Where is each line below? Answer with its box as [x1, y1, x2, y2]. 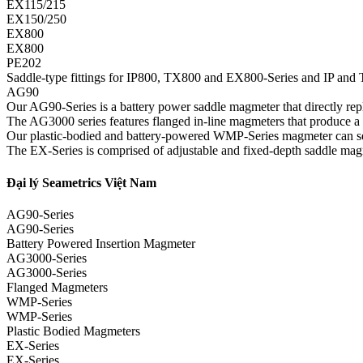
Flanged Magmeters [6, 280, 108, 294]
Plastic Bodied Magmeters [6, 323, 140, 338]
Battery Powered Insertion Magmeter [6, 236, 195, 250]
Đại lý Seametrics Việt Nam [6, 175, 156, 190]
